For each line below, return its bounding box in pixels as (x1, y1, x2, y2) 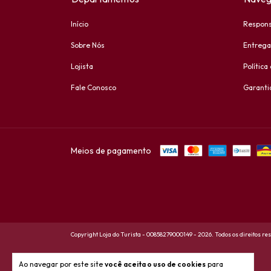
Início (71, 19, 88, 28)
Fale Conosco (71, 83, 116, 92)
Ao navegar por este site (19, 260, 105, 269)
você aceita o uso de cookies (105, 260, 206, 269)
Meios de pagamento (71, 145, 151, 156)
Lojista (71, 62, 93, 71)
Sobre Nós (71, 41, 105, 50)
